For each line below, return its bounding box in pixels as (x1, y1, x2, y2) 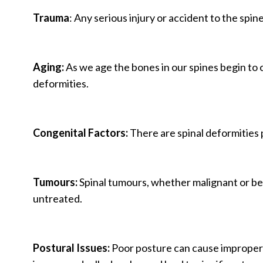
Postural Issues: (33, 241, 112, 254)
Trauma (33, 11, 69, 24)
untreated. (33, 191, 82, 205)
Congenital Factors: (33, 126, 130, 139)
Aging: (33, 60, 66, 73)
